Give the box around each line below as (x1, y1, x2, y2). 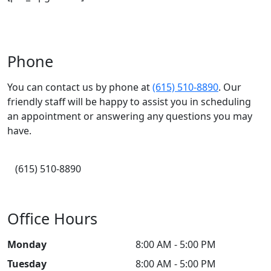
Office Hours (7, 208, 97, 229)
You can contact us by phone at (7, 80, 152, 94)
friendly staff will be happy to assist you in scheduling (7, 95, 251, 108)
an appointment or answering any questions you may (7, 109, 252, 123)
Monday (7, 238, 47, 251)
